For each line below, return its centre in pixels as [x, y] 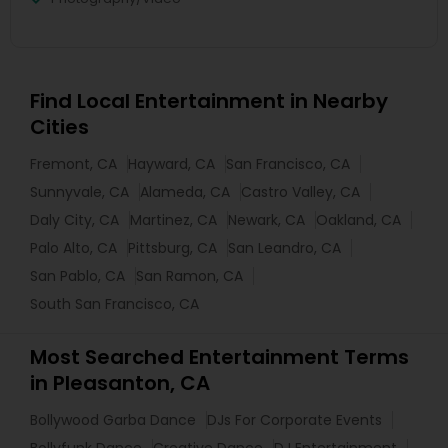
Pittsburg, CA [172, 248]
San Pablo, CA [77, 276]
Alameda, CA [185, 192]
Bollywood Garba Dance [113, 420]
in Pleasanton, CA [120, 383]
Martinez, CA [173, 220]
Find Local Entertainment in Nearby [209, 101]
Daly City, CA [74, 220]
